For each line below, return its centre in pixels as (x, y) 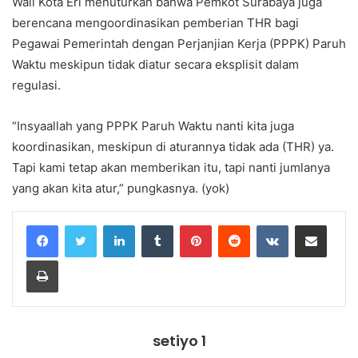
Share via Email (339, 224)
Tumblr (189, 224)
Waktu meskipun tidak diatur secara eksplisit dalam (155, 64)
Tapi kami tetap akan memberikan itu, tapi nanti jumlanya (171, 167)
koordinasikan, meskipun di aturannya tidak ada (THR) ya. (173, 146)
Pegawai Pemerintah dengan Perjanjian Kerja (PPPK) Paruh (179, 43)
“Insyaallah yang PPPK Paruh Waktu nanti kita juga (153, 125)
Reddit (265, 224)
